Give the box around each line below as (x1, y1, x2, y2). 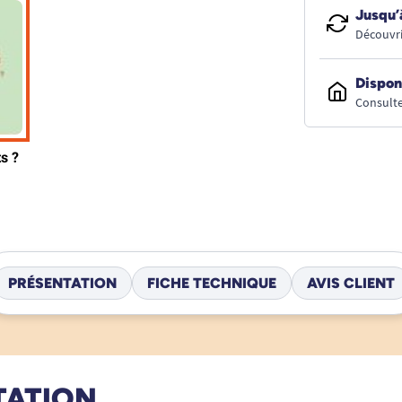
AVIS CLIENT (306, 274, 395, 292)
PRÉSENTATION (7, 274, 117, 292)
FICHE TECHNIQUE (146, 274, 276, 292)
